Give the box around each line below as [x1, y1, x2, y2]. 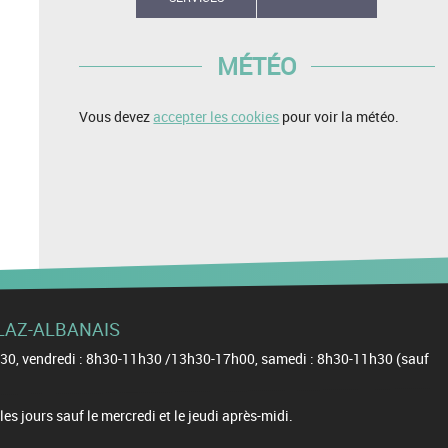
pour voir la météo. [279, 107, 400, 127]
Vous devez [79, 107, 154, 127]
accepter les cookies [153, 107, 280, 127]
